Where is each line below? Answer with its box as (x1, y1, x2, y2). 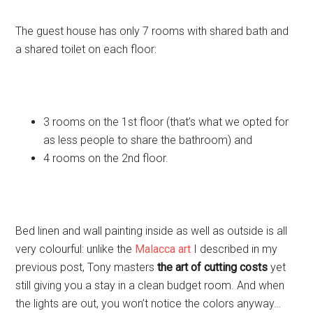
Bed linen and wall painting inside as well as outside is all (15, 224, 288, 238)
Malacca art (135, 242, 191, 256)
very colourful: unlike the (15, 242, 136, 256)
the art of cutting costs (157, 261, 268, 274)
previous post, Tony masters (15, 261, 158, 274)
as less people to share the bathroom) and (43, 133, 253, 147)
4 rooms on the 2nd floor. (43, 152, 169, 165)
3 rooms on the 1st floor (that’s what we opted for (43, 115, 289, 129)
